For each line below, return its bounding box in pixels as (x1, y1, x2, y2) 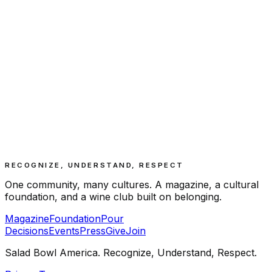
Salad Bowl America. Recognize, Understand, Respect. (5, 246, 257, 259)
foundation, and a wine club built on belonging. (5, 191, 222, 203)
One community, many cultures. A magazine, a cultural (5, 178, 259, 191)
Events (49, 225, 80, 237)
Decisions (5, 225, 49, 237)
